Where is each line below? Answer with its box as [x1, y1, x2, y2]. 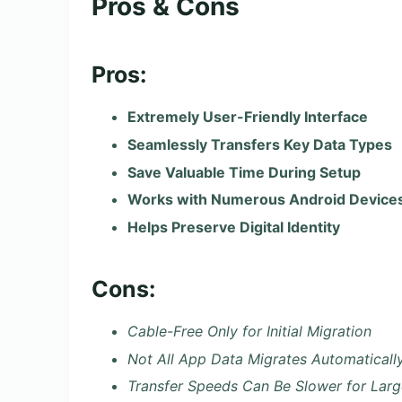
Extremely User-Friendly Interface [127, 108, 368, 127]
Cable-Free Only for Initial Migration [127, 321, 371, 340]
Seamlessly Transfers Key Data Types [127, 135, 392, 153]
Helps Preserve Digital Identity [127, 218, 340, 237]
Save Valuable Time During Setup [127, 162, 361, 181]
